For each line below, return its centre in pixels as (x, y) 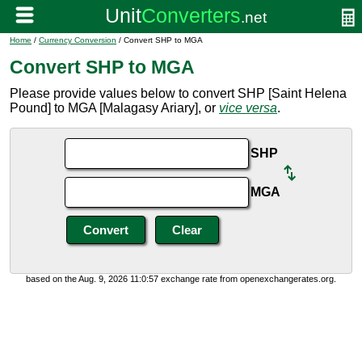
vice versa (248, 108)
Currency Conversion (78, 40)
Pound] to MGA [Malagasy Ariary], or (114, 108)
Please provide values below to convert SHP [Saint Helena (178, 93)
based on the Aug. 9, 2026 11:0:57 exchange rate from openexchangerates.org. (181, 279)
